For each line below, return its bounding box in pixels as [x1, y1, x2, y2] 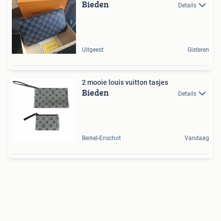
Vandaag [184, 135, 209, 142]
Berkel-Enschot [82, 135, 121, 142]
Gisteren [187, 46, 209, 53]
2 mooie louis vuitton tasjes [82, 78, 168, 86]
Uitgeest [82, 46, 104, 53]
